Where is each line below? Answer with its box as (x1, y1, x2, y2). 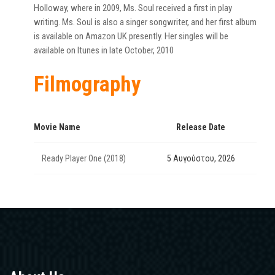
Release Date (176, 122, 225, 132)
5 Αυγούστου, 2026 (166, 153, 235, 163)
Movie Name (34, 122, 80, 132)
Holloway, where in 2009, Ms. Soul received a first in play (34, 2, 232, 14)
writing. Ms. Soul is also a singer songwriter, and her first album (34, 17, 257, 28)
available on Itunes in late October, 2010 (34, 45, 174, 56)
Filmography (34, 72, 141, 97)
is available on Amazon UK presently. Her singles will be (34, 31, 228, 42)
